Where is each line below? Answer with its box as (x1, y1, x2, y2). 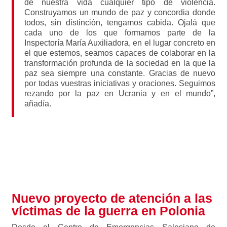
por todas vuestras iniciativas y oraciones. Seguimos (24, 79, 216, 88)
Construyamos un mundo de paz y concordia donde (24, 8, 216, 17)
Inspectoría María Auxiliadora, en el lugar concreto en (24, 39, 216, 47)
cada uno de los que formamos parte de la (24, 28, 216, 37)
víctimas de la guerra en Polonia (11, 204, 205, 218)
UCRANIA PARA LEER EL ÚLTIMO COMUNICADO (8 (22, 150, 205, 159)
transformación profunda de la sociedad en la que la (24, 59, 216, 67)
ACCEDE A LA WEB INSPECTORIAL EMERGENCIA (24, 137, 203, 146)
